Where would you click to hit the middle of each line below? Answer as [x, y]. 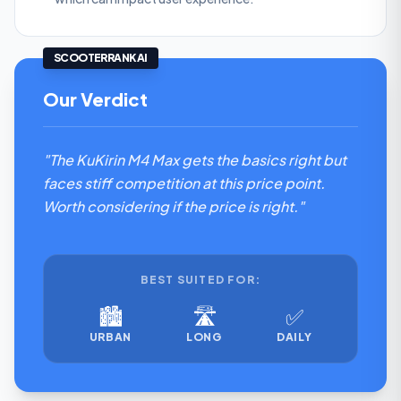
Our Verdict [95, 99]
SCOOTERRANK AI [101, 58]
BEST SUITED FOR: [200, 280]
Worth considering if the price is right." [174, 206]
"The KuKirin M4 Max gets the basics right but [195, 160]
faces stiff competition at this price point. [184, 183]
